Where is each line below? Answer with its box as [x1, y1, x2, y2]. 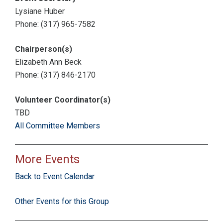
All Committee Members [15, 121, 100, 131]
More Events [15, 152, 80, 167]
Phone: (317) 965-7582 [15, 19, 96, 29]
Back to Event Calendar [15, 172, 95, 182]
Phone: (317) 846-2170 [15, 70, 96, 80]
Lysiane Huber [15, 6, 65, 16]
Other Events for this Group [15, 197, 109, 207]
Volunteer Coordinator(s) [15, 95, 111, 105]
